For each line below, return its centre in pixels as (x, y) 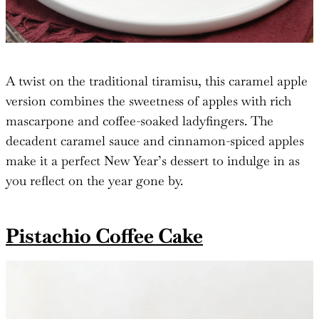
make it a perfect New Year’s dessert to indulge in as (153, 161)
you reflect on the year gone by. (94, 181)
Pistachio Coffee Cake (104, 236)
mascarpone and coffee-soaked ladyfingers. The (140, 121)
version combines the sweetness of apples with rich (148, 101)
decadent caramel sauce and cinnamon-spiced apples (155, 141)
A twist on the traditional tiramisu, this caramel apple (157, 81)
